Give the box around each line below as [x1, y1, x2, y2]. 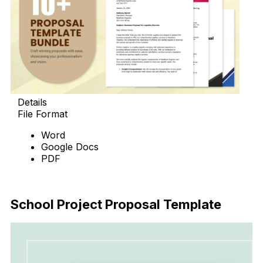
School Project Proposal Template [11, 196, 221, 212]
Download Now [18, 174, 87, 186]
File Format [18, 108, 68, 120]
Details [18, 96, 47, 109]
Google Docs [41, 141, 99, 153]
